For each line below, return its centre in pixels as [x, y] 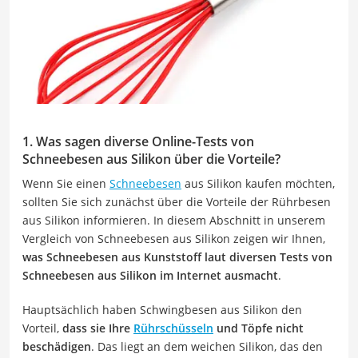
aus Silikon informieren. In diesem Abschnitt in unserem [174, 220]
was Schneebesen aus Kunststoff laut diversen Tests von [177, 257]
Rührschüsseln [173, 328]
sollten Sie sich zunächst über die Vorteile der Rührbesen [177, 201]
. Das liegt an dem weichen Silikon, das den [207, 346]
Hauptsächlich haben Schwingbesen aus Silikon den [162, 309]
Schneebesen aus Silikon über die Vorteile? [151, 159]
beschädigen [57, 346]
